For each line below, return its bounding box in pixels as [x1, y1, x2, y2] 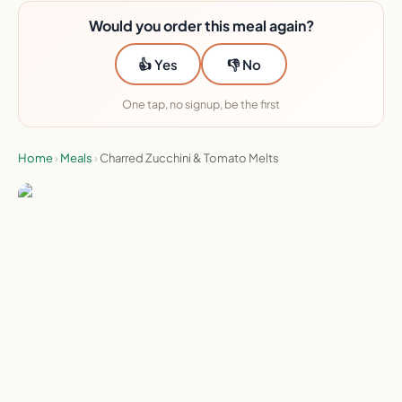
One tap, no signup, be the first [122, 97, 280, 112]
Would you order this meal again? [88, 16, 314, 36]
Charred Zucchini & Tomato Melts [100, 151, 279, 166]
